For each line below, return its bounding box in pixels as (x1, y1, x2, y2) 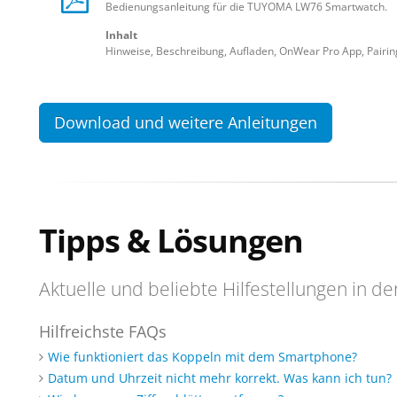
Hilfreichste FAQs (39, 321, 167, 342)
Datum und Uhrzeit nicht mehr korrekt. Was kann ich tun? (48, 370, 392, 386)
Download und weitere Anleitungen (54, 112, 317, 133)
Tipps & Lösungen (39, 218, 303, 262)
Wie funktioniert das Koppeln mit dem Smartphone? (48, 348, 357, 365)
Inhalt (105, 27, 137, 43)
